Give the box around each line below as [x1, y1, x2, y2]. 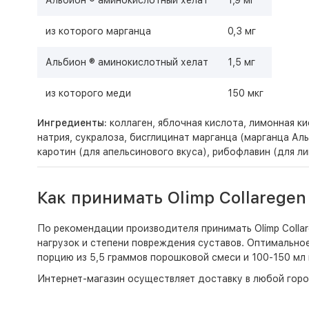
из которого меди [45, 88, 134, 99]
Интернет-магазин [37, 273, 125, 284]
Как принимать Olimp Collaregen [37, 188, 306, 208]
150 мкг [227, 88, 263, 99]
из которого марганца [45, 26, 154, 37]
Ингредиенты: [37, 117, 110, 128]
